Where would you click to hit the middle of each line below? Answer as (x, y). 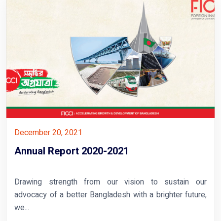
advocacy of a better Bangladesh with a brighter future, (110, 195)
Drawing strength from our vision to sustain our (110, 182)
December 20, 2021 (48, 132)
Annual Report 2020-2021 (72, 151)
